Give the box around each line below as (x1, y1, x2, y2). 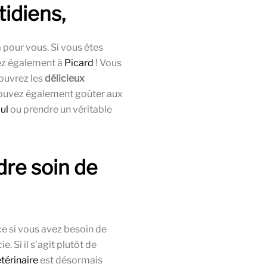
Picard (64, 57, 94, 69)
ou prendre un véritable (8, 104, 112, 116)
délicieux (45, 73, 85, 85)
